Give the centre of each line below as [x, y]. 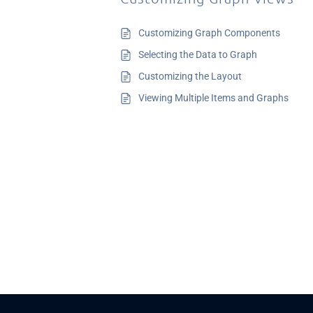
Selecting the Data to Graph [198, 54]
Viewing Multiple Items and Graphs [213, 98]
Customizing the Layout [190, 76]
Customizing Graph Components [209, 33]
